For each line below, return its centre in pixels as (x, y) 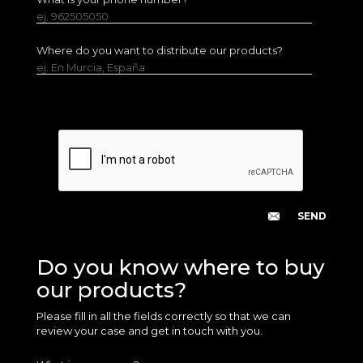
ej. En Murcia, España (90, 68)
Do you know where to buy (180, 268)
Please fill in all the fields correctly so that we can (163, 316)
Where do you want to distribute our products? (159, 51)
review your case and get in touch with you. (149, 331)
